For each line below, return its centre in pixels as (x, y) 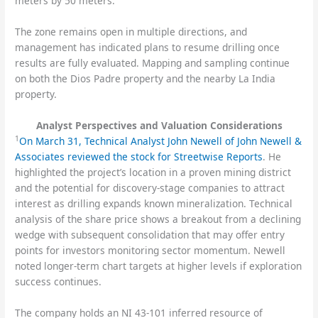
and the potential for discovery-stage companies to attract (150, 187)
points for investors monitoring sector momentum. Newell (150, 250)
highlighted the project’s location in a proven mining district (153, 172)
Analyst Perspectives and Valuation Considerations (159, 125)
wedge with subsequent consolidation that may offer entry (150, 234)
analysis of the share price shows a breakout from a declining (158, 219)
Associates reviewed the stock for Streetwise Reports (139, 156)
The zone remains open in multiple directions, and (131, 32)
